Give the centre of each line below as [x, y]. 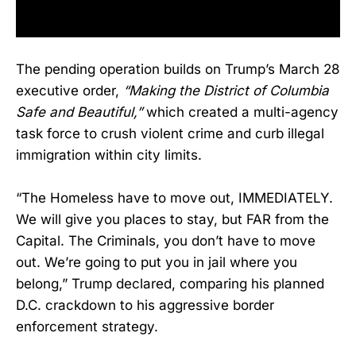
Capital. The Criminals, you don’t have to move [166, 240]
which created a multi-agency [240, 112]
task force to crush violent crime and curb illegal [170, 133]
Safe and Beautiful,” [79, 112]
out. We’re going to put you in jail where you [157, 262]
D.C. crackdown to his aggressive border [145, 305]
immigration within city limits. [109, 155]
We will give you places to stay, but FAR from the [172, 219]
